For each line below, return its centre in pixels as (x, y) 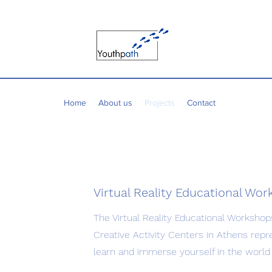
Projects (160, 103)
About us (115, 103)
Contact (201, 103)
